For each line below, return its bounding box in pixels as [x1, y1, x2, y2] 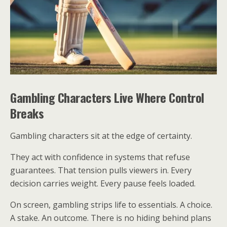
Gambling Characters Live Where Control [10, 88, 204, 106]
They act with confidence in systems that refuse [10, 152, 190, 163]
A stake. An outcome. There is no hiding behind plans [10, 212, 211, 223]
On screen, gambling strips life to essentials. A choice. [10, 199, 212, 210]
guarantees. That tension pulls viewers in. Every [10, 165, 192, 176]
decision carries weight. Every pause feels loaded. [10, 178, 196, 189]
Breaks [10, 104, 44, 122]
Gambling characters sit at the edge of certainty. [10, 130, 192, 141]
